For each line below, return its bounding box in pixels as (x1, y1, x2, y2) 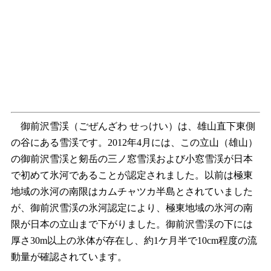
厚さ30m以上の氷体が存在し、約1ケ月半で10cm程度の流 (11, 235, 257, 246)
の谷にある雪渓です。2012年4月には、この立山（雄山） (11, 137, 258, 148)
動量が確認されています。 (11, 252, 127, 263)
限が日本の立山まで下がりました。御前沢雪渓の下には (11, 219, 253, 230)
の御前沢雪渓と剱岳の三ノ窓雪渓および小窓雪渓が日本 (11, 154, 253, 165)
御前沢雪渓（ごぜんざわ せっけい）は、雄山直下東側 (11, 121, 255, 132)
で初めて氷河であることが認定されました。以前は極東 (11, 170, 253, 181)
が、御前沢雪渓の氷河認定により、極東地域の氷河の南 (11, 203, 253, 214)
